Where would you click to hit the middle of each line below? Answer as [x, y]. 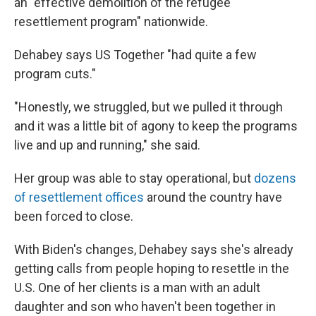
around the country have [213, 197]
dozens [275, 178]
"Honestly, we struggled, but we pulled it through [148, 107]
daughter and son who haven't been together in [145, 307]
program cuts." [55, 74]
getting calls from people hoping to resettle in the [152, 269]
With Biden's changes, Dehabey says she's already [154, 250]
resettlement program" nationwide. [111, 22]
